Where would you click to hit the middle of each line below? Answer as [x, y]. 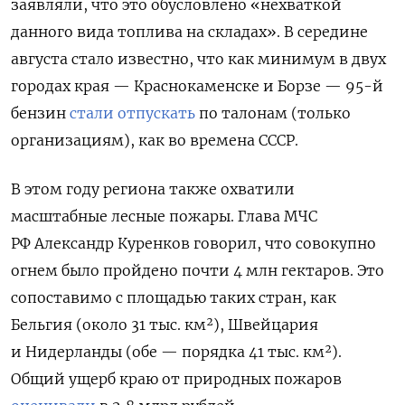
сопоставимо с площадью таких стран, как [174, 298]
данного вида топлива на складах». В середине [189, 32]
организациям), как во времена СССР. [155, 141]
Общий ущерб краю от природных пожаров [176, 379]
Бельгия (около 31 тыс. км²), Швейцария [165, 325]
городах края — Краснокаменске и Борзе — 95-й [197, 86]
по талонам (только [273, 113]
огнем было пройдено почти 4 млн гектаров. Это [198, 271]
